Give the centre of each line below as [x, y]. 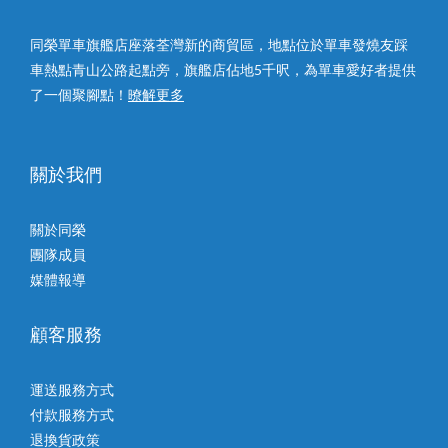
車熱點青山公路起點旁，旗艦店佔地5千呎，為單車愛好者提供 [223, 70]
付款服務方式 [72, 415]
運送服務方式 [72, 390]
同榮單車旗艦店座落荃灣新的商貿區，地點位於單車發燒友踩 [219, 45]
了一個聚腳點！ [79, 95]
